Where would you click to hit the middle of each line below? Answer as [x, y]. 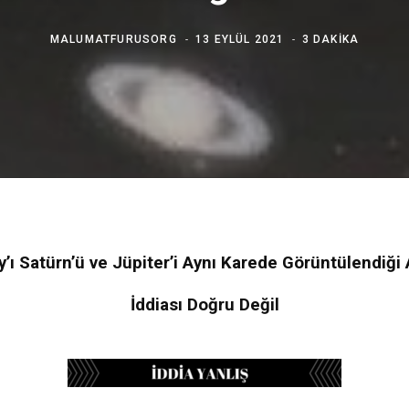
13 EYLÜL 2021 [240, 39]
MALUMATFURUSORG [113, 39]
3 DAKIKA [330, 39]
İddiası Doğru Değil [204, 304]
